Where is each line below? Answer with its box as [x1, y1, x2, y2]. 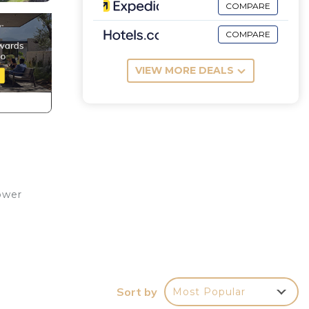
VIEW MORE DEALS [134, 64, 234, 77]
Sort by [117, 284, 157, 299]
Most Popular [172, 285, 246, 298]
